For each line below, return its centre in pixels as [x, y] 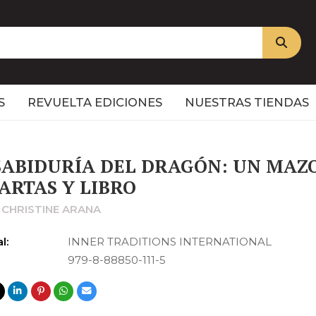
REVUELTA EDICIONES [95, 102]
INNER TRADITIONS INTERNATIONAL [170, 242]
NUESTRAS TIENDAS [247, 102]
